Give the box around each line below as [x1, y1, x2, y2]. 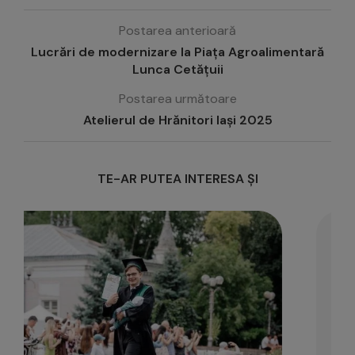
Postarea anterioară [119, 22, 236, 40]
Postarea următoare [118, 90, 237, 108]
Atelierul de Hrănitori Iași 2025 [82, 112, 273, 129]
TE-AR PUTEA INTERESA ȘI [97, 170, 258, 188]
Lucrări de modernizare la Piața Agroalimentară [31, 44, 324, 61]
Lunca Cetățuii [132, 61, 223, 78]
